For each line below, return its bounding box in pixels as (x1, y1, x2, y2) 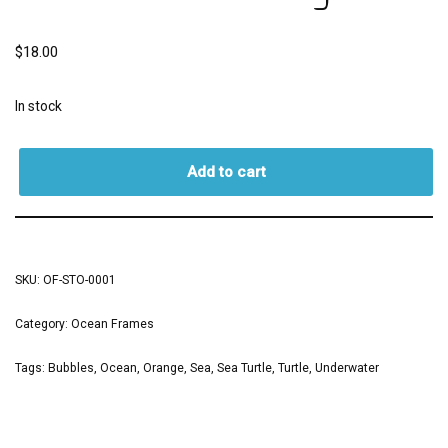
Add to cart (186, 162, 266, 181)
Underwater (315, 360, 379, 375)
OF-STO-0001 (43, 272, 116, 287)
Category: (15, 316, 71, 331)
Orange (143, 360, 184, 375)
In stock (15, 97, 62, 114)
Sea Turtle (217, 360, 272, 375)
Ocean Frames (71, 316, 154, 331)
